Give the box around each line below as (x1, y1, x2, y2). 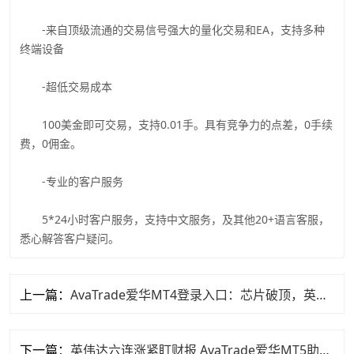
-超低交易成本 (20, 78, 112, 94)
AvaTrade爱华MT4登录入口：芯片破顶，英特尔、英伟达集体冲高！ (316, 285, 326, 303)
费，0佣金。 (20, 135, 81, 151)
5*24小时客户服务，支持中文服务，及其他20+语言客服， (20, 211, 330, 227)
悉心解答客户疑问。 (20, 230, 119, 246)
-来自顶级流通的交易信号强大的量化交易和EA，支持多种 (20, 21, 325, 37)
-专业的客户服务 (20, 173, 123, 189)
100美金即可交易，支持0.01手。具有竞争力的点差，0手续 (20, 116, 333, 132)
